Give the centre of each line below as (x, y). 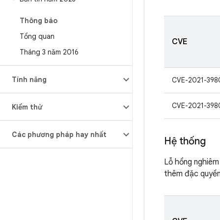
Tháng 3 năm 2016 (49, 52)
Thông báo (39, 21)
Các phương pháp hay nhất (59, 135)
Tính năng (29, 80)
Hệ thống (185, 141)
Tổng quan (37, 36)
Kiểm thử (27, 107)
